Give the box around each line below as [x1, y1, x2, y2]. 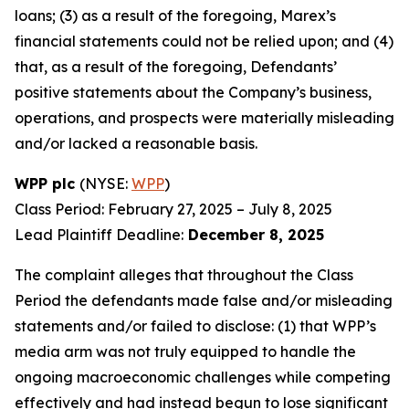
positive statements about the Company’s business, [15, 83, 372, 101]
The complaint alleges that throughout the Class [15, 266, 353, 284]
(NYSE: [79, 174, 131, 193]
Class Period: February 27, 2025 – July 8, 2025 [15, 200, 332, 218]
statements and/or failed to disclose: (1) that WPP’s [15, 317, 376, 335]
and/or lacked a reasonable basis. [15, 134, 257, 152]
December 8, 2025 [184, 225, 324, 244]
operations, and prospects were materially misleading [15, 109, 394, 127]
